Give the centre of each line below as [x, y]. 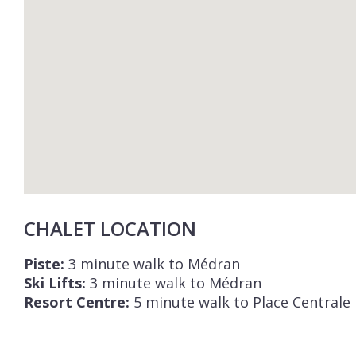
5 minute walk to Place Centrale [240, 302]
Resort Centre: [77, 302]
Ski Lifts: [55, 283]
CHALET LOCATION [110, 228]
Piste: [44, 264]
